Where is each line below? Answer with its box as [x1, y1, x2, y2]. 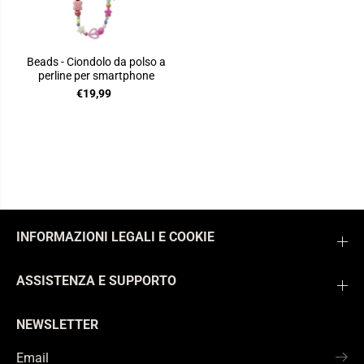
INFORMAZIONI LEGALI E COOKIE [16, 229, 214, 245]
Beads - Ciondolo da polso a [27, 55, 166, 69]
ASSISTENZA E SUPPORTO [16, 273, 176, 289]
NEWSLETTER [16, 317, 98, 333]
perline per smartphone [38, 69, 154, 83]
